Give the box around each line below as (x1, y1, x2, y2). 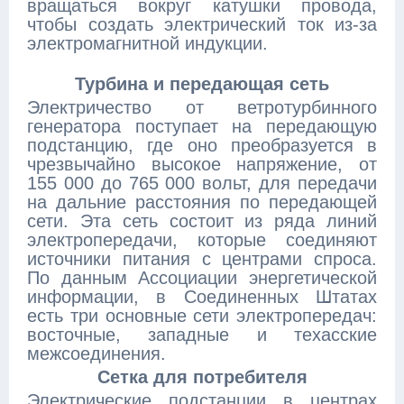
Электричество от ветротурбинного (27, 97, 377, 117)
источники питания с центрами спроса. (27, 249, 377, 269)
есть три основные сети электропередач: (27, 306, 377, 326)
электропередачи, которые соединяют (27, 230, 377, 250)
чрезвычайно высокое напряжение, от (27, 154, 377, 174)
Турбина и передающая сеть (75, 74, 329, 94)
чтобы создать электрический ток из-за (27, 14, 377, 34)
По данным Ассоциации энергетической (27, 268, 377, 288)
